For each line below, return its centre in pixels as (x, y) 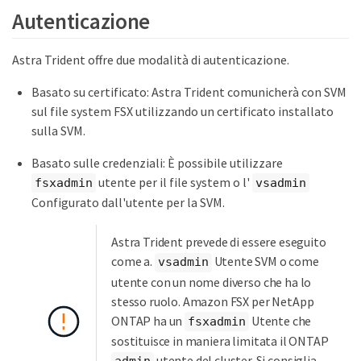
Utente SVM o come (265, 261)
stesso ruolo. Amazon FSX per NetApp (213, 301)
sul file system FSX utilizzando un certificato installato (183, 111)
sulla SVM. (58, 130)
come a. (133, 261)
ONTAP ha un (148, 320)
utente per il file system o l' (174, 182)
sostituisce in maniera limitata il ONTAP (220, 341)
